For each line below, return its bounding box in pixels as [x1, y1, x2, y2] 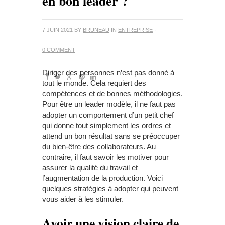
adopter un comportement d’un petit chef [42, 110, 174, 119]
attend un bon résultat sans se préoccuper [42, 132, 180, 140]
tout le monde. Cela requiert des [42, 79, 146, 87]
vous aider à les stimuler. [42, 195, 124, 203]
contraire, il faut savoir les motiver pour [42, 153, 169, 161]
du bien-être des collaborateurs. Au [42, 142, 156, 151]
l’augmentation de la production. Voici [42, 174, 163, 182]
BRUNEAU [83, 27, 109, 33]
